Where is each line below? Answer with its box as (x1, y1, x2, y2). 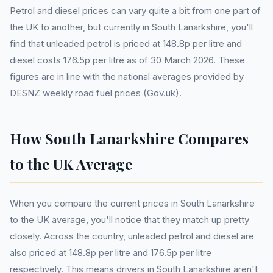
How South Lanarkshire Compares (10, 129, 249, 148)
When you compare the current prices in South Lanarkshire (10, 197, 255, 209)
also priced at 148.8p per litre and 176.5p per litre (10, 247, 211, 258)
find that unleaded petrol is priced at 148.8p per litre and (10, 38, 242, 49)
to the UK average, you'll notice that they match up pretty (10, 214, 249, 225)
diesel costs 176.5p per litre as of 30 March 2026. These (10, 54, 245, 66)
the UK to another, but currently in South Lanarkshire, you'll (10, 21, 253, 33)
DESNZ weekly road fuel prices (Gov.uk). (10, 87, 182, 99)
